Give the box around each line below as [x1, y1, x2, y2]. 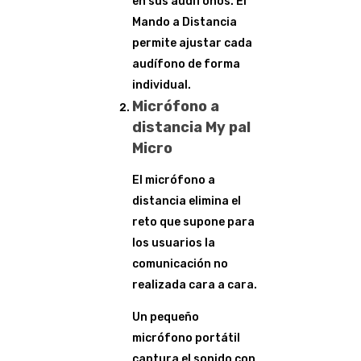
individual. [132, 78, 191, 92]
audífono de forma [132, 57, 240, 71]
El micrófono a [132, 173, 215, 187]
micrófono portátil [132, 331, 240, 345]
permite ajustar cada [132, 36, 252, 50]
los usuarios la [132, 236, 215, 250]
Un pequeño [132, 310, 199, 324]
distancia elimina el [132, 194, 241, 208]
